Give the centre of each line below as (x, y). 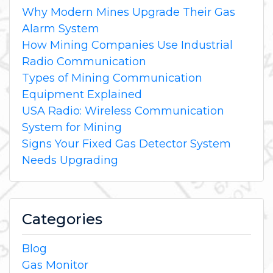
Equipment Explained (82, 94)
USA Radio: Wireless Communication (123, 111)
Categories (62, 219)
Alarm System (61, 28)
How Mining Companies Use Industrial (127, 45)
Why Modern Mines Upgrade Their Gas (129, 12)
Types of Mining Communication (112, 78)
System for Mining (72, 127)
